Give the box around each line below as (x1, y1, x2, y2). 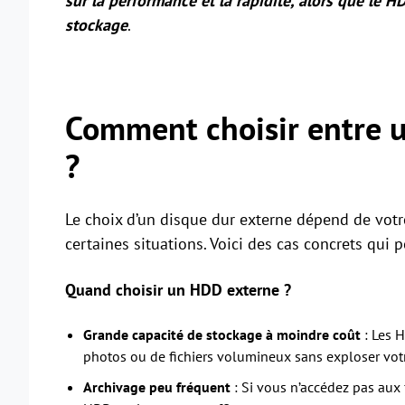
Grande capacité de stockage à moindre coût (83, 325, 361, 344)
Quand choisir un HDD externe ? (65, 279, 291, 301)
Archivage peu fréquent (83, 378, 231, 397)
